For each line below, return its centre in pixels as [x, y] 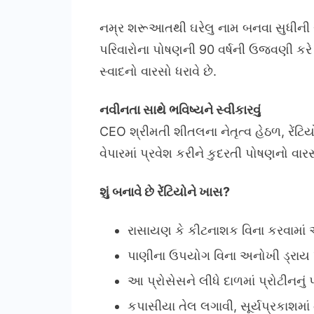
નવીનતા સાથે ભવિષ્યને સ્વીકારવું [180, 110]
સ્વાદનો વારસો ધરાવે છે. [158, 71]
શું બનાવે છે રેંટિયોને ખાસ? [165, 192]
